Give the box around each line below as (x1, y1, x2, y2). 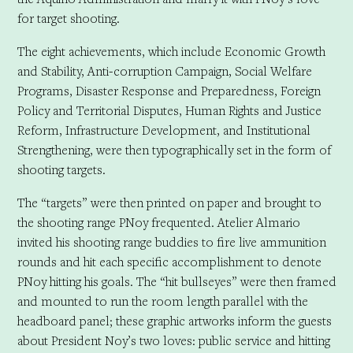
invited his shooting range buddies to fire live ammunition (17, 233, 326, 250)
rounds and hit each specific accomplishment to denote (17, 253, 321, 269)
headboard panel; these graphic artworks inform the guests (17, 312, 332, 329)
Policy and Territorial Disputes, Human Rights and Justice (17, 102, 321, 118)
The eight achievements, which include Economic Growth (17, 43, 325, 59)
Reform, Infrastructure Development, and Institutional (17, 121, 310, 138)
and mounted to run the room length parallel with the (17, 292, 308, 309)
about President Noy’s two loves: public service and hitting (17, 332, 330, 348)
